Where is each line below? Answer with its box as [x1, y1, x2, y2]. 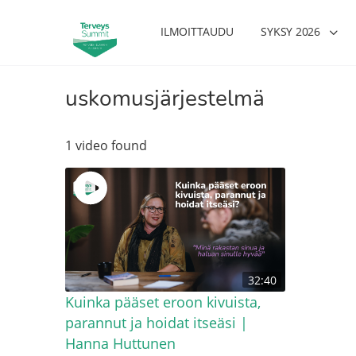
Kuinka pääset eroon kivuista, [65, 292, 261, 311]
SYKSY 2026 [261, 24, 320, 39]
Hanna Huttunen [65, 333, 176, 353]
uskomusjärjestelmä [65, 83, 265, 114]
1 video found [65, 137, 147, 154]
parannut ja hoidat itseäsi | [65, 312, 248, 332]
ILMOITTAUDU [161, 24, 234, 39]
